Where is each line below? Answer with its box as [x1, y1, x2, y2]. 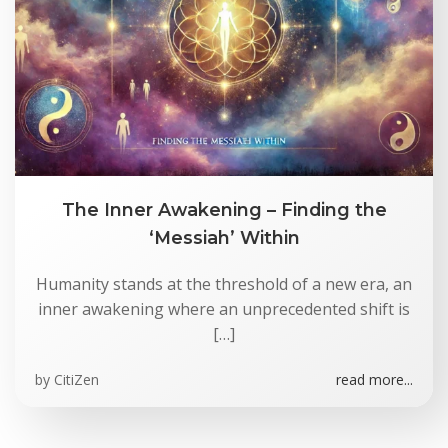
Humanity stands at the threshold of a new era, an [36, 273, 412, 295]
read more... [336, 370, 413, 389]
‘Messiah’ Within [148, 227, 300, 248]
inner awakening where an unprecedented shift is [38, 298, 410, 320]
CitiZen [54, 370, 99, 389]
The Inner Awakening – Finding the [61, 199, 387, 220]
